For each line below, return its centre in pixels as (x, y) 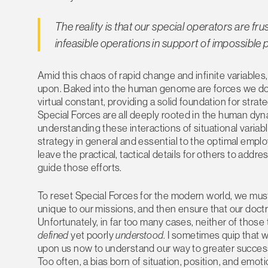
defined (53, 235)
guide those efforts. (80, 167)
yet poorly (92, 235)
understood (140, 235)
